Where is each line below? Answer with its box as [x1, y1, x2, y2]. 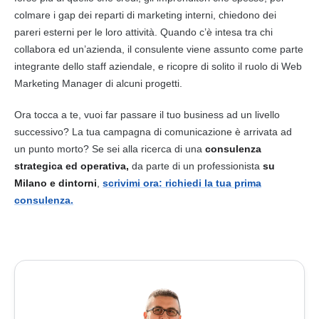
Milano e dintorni [14, 177, 97, 189]
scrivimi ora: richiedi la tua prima [103, 177, 261, 189]
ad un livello [224, 108, 280, 120]
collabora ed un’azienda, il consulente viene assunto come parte [14, 43, 303, 55]
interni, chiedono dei [182, 9, 276, 21]
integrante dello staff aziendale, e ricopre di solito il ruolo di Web [14, 60, 302, 72]
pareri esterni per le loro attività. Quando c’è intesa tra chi [14, 26, 273, 38]
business [184, 108, 224, 120]
